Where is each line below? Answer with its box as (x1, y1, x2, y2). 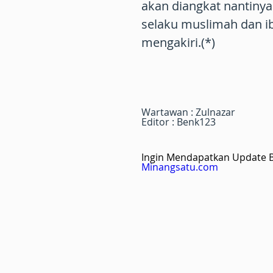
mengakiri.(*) (141, 34, 215, 51)
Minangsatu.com (141, 160, 218, 174)
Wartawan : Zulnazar (141, 105, 235, 119)
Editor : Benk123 (141, 115, 216, 129)
